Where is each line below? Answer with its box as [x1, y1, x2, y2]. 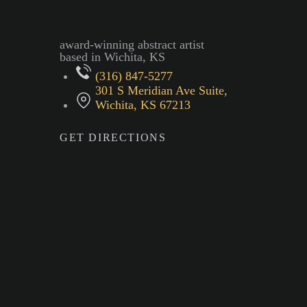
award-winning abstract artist [60, 38, 204, 51]
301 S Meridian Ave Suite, [95, 84, 228, 97]
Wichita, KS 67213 [95, 98, 191, 112]
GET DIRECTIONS [60, 132, 167, 143]
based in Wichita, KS [60, 50, 165, 64]
